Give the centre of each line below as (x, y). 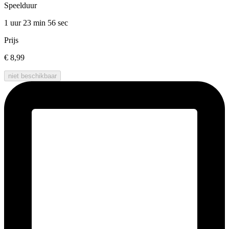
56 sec (58, 23)
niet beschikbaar (32, 76)
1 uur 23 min (26, 23)
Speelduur (20, 6)
